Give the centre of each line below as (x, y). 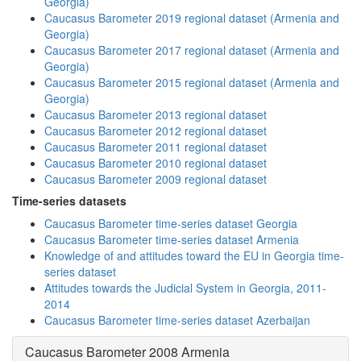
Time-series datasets (69, 201)
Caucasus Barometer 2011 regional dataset (156, 147)
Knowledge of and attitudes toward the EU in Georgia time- (194, 255)
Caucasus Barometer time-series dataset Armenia (172, 239)
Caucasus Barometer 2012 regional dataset (156, 131)
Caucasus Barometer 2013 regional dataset (156, 114)
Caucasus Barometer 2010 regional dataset (156, 163)
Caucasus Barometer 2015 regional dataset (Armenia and (192, 82)
